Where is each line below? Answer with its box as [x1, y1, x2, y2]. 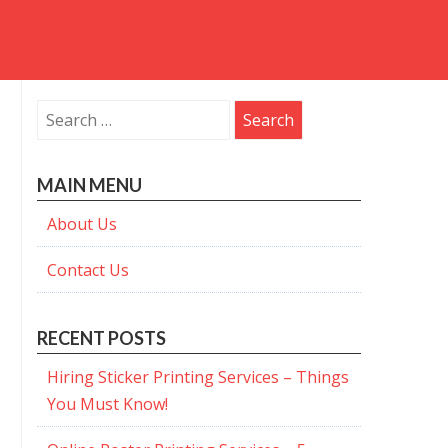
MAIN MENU [36, 174, 142, 196]
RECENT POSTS [36, 327, 166, 349]
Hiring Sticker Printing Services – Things [46, 366, 349, 388]
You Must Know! [46, 393, 168, 415]
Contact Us [46, 259, 129, 281]
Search [35, 101, 87, 123]
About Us [46, 213, 117, 235]
